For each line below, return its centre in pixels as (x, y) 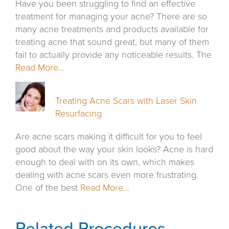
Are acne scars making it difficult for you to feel (109, 137)
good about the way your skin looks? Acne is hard (114, 150)
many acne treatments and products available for (112, 29)
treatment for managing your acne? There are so (111, 17)
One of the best (48, 188)
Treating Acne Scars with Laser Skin (126, 101)
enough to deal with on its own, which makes (105, 162)
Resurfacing (79, 114)
